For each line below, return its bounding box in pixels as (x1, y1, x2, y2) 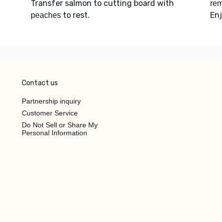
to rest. (60, 10, 90, 20)
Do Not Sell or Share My (22, 120, 98, 129)
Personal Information (22, 128, 87, 137)
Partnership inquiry (22, 97, 81, 105)
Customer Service (22, 109, 78, 117)
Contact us (22, 78, 58, 87)
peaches (30, 10, 61, 19)
